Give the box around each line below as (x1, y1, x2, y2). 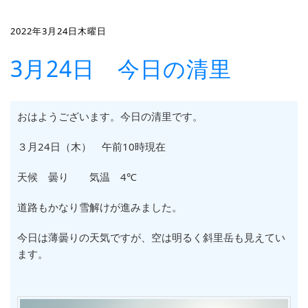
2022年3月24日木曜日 (10, 25, 107, 37)
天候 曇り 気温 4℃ (17, 170, 137, 184)
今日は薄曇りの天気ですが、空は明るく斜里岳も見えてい (17, 230, 285, 244)
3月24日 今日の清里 (10, 54, 232, 83)
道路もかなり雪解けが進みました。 (17, 200, 182, 214)
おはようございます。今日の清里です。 (17, 109, 203, 123)
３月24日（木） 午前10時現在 (17, 140, 166, 153)
